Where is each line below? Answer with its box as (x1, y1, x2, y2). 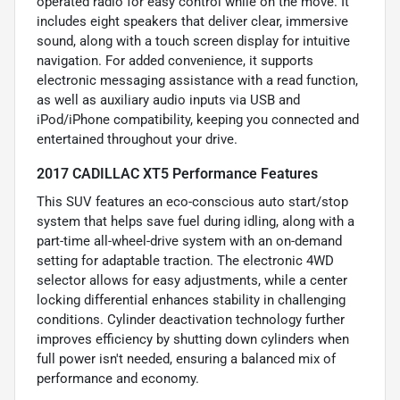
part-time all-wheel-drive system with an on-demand (37, 232, 342, 249)
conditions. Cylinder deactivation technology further (37, 311, 345, 328)
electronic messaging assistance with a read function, (37, 71, 358, 88)
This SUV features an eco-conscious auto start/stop (37, 193, 348, 210)
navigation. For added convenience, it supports (37, 52, 313, 69)
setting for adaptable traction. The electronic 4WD (37, 252, 334, 269)
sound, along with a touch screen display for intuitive (37, 32, 350, 49)
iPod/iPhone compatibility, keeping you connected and (37, 111, 359, 128)
